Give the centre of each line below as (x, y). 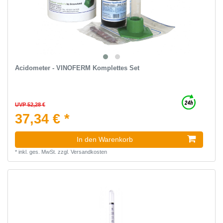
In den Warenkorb (105, 140)
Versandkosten (89, 152)
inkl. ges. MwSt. (37, 152)
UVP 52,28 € (30, 105)
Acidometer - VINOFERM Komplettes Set (77, 68)
